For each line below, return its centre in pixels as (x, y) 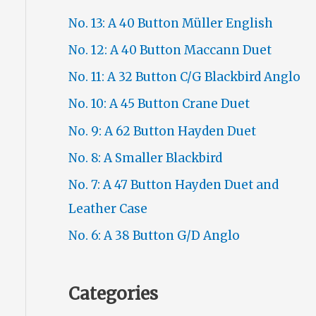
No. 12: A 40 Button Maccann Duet (170, 50)
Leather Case (108, 209)
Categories (113, 293)
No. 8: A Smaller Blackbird (145, 158)
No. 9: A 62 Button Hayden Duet (162, 131)
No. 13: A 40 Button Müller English (170, 23)
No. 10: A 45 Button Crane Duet (159, 104)
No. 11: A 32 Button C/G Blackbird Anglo (184, 77)
